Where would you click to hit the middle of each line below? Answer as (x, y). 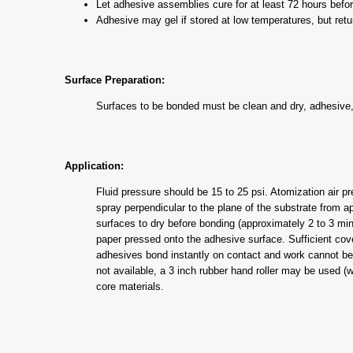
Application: (94, 165)
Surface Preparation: (115, 80)
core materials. (130, 286)
